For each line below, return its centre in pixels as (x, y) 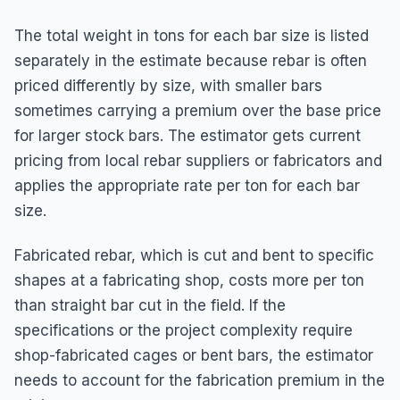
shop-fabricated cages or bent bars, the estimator (194, 355)
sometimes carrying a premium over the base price (198, 110)
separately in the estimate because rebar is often (191, 60)
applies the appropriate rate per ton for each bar (187, 185)
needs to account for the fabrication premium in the (200, 380)
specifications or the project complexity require (183, 330)
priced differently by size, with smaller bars (168, 85)
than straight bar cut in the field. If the (150, 305)
